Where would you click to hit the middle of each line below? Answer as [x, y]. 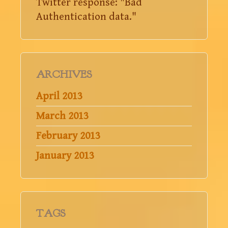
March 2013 [62, 116]
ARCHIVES [64, 74]
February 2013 [68, 136]
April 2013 [59, 96]
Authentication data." [86, 17]
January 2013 [65, 155]
